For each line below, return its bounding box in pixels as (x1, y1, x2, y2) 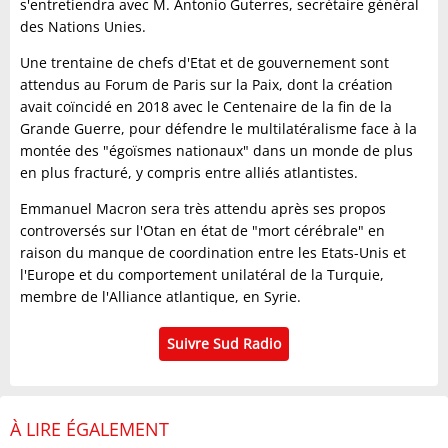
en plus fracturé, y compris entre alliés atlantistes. (20, 162, 358, 182)
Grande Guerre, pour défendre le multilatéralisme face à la (20, 118, 417, 138)
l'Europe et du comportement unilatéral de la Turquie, (20, 264, 384, 284)
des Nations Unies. (20, 16, 146, 36)
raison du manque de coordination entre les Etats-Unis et (20, 242, 406, 262)
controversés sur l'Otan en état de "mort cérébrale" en (20, 220, 385, 240)
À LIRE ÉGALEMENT (10, 416, 169, 441)
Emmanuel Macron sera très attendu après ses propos (20, 198, 386, 218)
